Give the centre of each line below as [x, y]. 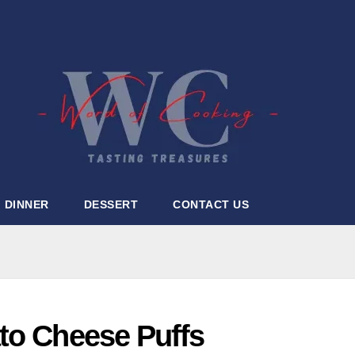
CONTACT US [211, 204]
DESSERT [111, 204]
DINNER [27, 204]
